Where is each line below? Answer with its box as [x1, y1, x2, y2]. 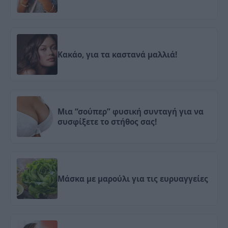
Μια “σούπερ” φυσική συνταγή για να [58, 106, 204, 117]
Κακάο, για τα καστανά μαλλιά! [58, 49, 177, 60]
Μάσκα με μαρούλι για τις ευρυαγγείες [58, 173, 208, 184]
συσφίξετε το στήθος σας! [58, 116, 157, 127]
